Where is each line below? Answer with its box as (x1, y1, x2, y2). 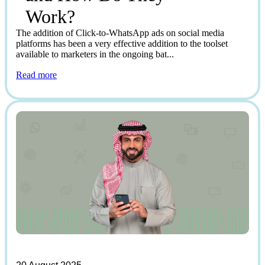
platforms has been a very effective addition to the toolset (16, 38, 228, 49)
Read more (16, 70, 57, 80)
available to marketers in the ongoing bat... (16, 49, 174, 60)
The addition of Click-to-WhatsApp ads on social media (16, 28, 224, 38)
